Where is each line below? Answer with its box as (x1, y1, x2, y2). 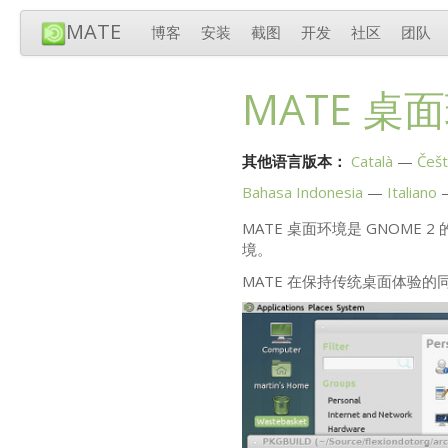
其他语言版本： (241, 151, 347, 172)
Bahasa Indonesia (241, 182, 363, 203)
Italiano (386, 182, 437, 203)
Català (350, 151, 393, 172)
